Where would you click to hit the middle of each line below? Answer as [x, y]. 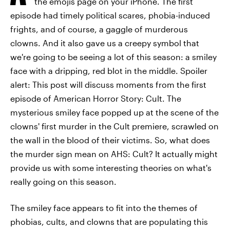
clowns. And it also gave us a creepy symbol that [105, 43]
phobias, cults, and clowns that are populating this [109, 222]
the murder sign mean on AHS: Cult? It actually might [114, 154]
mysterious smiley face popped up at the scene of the [114, 112]
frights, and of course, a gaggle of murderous [99, 29]
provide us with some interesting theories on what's [111, 168]
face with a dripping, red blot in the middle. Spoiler [109, 71]
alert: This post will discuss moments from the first [108, 84]
